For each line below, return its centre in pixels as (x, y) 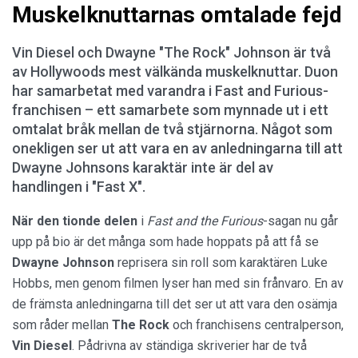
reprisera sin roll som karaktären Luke (223, 263)
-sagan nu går (300, 221)
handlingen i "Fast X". (79, 187)
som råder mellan (62, 325)
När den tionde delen (76, 221)
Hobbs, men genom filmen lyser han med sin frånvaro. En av (178, 283)
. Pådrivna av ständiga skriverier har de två (189, 346)
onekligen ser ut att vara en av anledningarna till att (177, 148)
